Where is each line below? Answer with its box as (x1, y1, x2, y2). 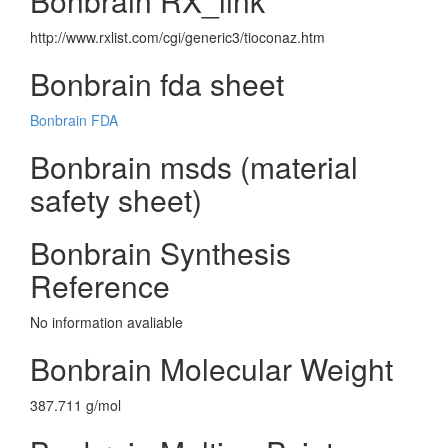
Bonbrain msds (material (30, 145, 358, 188)
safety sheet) (30, 178, 202, 221)
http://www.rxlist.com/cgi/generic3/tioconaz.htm (30, 27, 325, 47)
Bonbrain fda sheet (30, 62, 284, 105)
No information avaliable (30, 312, 183, 332)
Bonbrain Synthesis (30, 231, 291, 274)
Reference (30, 264, 170, 307)
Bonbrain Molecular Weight (30, 347, 393, 390)
